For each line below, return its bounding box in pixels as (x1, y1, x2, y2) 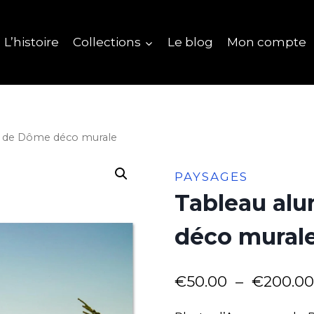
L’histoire (4, 35, 59, 49)
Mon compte (227, 35, 307, 49)
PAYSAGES (174, 170, 248, 184)
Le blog (167, 35, 213, 49)
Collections (73, 35, 142, 49)
